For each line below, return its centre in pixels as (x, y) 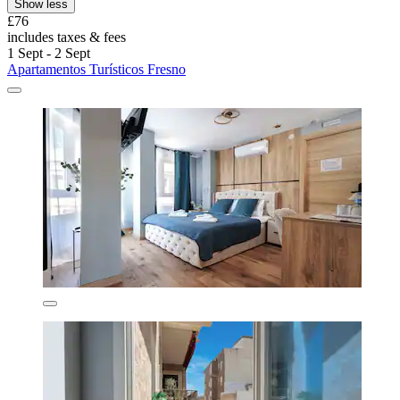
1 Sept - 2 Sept (49, 53)
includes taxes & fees (67, 37)
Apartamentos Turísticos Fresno (96, 69)
